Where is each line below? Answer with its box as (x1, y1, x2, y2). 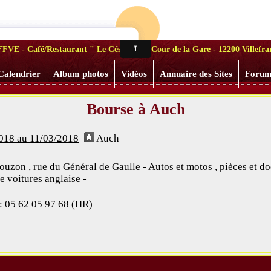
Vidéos (121, 69, 147, 79)
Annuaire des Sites (160, 69, 232, 79)
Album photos (53, 69, 108, 79)
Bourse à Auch (86, 100, 185, 118)
